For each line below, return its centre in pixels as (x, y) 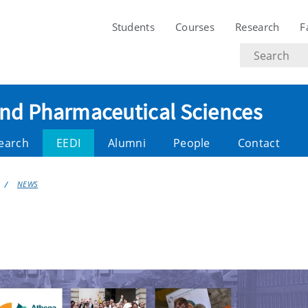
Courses (195, 27)
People (191, 143)
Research (257, 27)
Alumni (127, 143)
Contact (258, 143)
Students (133, 27)
